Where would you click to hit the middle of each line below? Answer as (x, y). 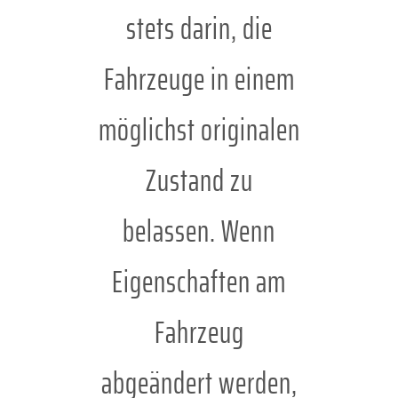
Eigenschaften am (199, 282)
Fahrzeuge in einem (199, 80)
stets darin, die (199, 29)
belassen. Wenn (199, 231)
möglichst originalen (199, 130)
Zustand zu (199, 181)
